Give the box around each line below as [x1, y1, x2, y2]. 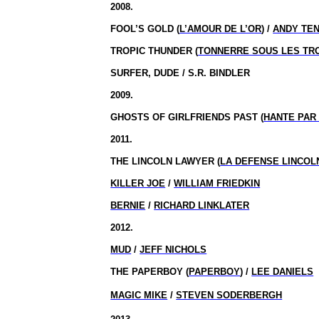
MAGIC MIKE [110, 290, 168, 300]
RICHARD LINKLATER [154, 200, 250, 211]
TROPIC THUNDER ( [110, 46, 199, 56]
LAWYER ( [172, 156, 221, 167]
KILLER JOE [110, 178, 166, 189]
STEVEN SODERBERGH [176, 290, 283, 300]
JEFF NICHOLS [140, 244, 207, 255]
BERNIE [110, 200, 146, 211]
